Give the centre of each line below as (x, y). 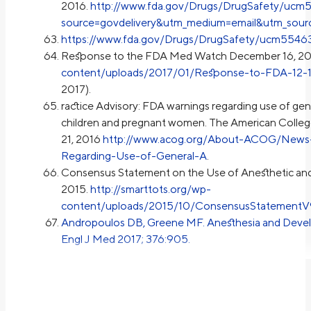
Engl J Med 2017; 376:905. (126, 239)
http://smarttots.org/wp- (151, 190)
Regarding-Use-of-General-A (134, 156)
